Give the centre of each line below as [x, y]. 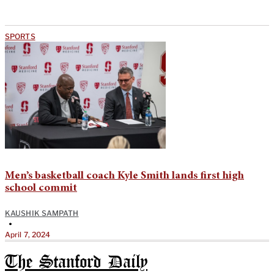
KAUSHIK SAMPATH [42, 213]
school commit [41, 188]
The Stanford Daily [76, 262]
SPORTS [20, 36]
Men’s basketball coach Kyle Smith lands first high [124, 176]
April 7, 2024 [28, 234]
